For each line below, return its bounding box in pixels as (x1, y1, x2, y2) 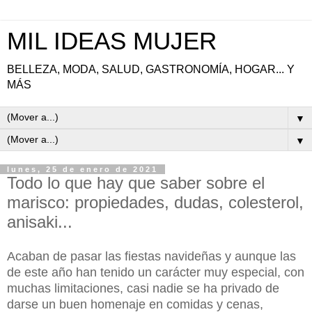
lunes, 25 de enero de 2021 (7, 165, 158, 173)
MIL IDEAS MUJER (7, 28, 217, 54)
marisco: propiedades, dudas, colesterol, (7, 193, 304, 212)
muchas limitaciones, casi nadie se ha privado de (7, 281, 279, 295)
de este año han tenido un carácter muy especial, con (7, 265, 304, 279)
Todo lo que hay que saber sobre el (7, 173, 265, 192)
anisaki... (7, 212, 72, 231)
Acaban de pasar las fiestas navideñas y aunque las (7, 249, 296, 263)
